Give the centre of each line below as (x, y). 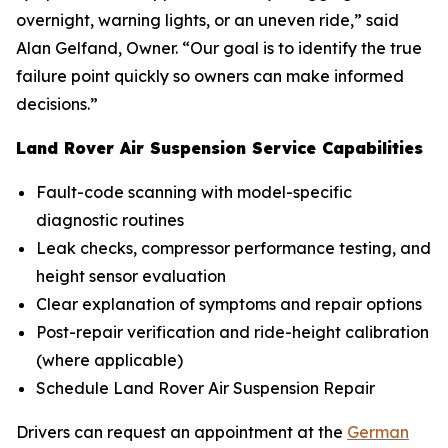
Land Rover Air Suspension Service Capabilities (219, 147)
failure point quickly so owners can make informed (210, 75)
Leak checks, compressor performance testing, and (233, 247)
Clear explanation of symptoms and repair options (229, 303)
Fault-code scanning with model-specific (194, 191)
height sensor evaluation (131, 275)
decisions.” (57, 103)
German (378, 431)
